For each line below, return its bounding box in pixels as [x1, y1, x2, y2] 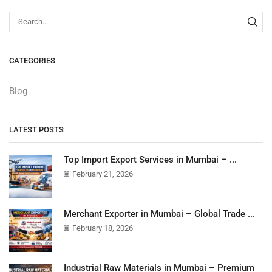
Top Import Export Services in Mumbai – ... [64, 154, 237, 165]
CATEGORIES [9, 56, 55, 66]
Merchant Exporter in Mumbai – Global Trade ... [64, 208, 255, 220]
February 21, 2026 [72, 169, 133, 178]
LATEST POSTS [9, 124, 64, 134]
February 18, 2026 [72, 223, 133, 233]
